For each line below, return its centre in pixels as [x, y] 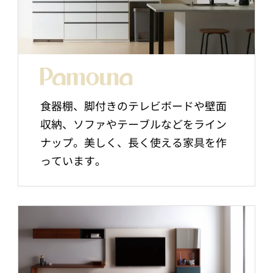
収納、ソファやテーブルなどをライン [133, 124]
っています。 [73, 161]
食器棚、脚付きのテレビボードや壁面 [133, 106]
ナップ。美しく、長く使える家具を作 [133, 142]
